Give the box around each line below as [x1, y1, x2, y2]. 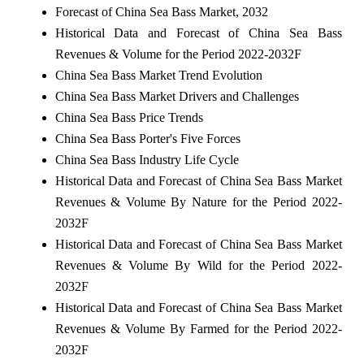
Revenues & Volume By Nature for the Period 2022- [54, 195, 342, 210]
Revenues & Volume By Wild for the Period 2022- [54, 258, 342, 273]
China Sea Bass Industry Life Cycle [54, 153, 239, 167]
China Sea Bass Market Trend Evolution [54, 68, 262, 83]
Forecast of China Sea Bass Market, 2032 [54, 5, 268, 19]
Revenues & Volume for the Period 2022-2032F [54, 47, 301, 62]
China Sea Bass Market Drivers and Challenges [54, 89, 299, 104]
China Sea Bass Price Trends [54, 110, 203, 125]
